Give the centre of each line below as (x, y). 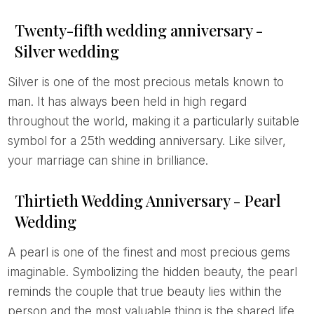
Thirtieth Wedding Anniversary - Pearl (148, 200)
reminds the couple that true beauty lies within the (144, 291)
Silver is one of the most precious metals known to (11, 82)
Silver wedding (67, 51)
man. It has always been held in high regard (127, 101)
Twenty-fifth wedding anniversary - (138, 30)
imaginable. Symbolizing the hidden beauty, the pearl (152, 272)
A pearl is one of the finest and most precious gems (12, 252)
